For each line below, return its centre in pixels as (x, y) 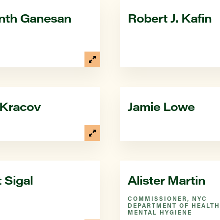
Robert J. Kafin (170, 18)
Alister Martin (166, 180)
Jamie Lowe (161, 106)
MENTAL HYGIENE (160, 212)
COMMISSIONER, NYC (167, 198)
